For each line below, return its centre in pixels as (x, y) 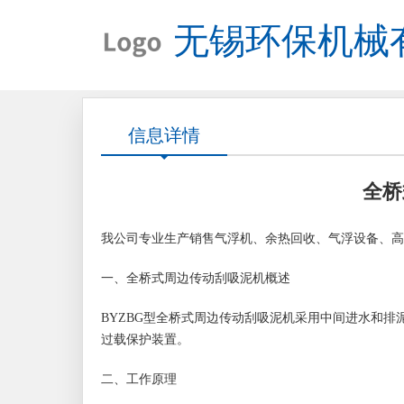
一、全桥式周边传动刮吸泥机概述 (196, 278)
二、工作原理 (139, 379)
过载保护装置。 (145, 340)
